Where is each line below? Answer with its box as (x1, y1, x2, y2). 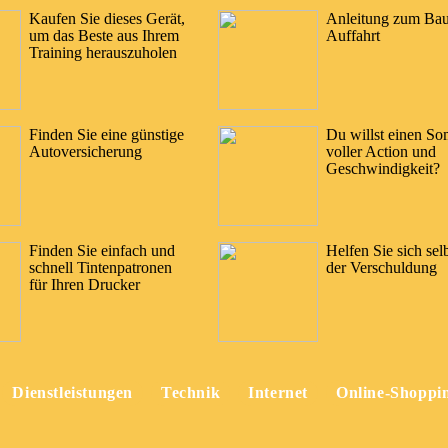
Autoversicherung (29, 142, 142, 160)
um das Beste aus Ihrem (29, 26, 179, 44)
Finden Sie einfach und (29, 241, 175, 259)
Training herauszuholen (29, 43, 177, 61)
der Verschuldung (326, 258, 437, 276)
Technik (160, 383, 221, 401)
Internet (248, 383, 308, 401)
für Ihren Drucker (29, 275, 140, 293)
